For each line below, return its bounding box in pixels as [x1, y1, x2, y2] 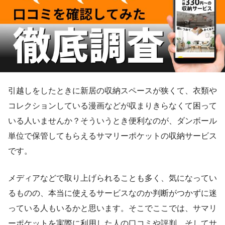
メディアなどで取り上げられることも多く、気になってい [8, 173, 217, 182]
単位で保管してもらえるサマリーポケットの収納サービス [8, 131, 217, 140]
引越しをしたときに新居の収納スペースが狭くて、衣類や [8, 86, 217, 95]
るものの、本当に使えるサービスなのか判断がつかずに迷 [8, 188, 217, 197]
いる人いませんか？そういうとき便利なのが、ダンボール [8, 116, 217, 125]
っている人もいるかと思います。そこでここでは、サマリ [8, 203, 217, 212]
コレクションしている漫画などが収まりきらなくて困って [8, 101, 217, 110]
